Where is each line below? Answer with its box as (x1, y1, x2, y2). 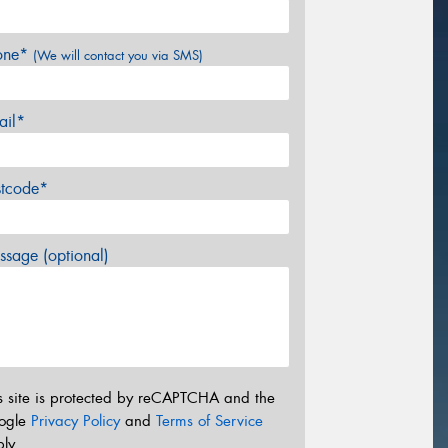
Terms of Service (156, 410, 263, 431)
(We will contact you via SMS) (33, 47, 203, 65)
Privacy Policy (31, 410, 120, 431)
